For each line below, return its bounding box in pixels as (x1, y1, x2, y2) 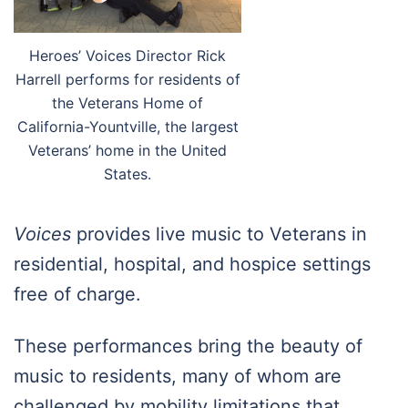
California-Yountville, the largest (16, 117, 239, 137)
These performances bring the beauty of (14, 335, 362, 358)
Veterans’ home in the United (28, 141, 227, 160)
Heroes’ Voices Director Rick (29, 46, 226, 66)
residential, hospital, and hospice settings (14, 253, 371, 276)
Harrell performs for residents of (15, 70, 240, 89)
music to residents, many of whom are (14, 365, 342, 388)
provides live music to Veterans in (71, 223, 367, 246)
